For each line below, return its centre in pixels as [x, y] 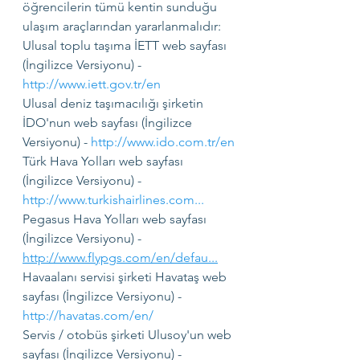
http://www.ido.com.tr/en [163, 142]
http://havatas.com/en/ [88, 315]
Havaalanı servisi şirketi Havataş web [126, 277]
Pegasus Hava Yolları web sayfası [116, 219]
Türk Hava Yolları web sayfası [104, 161]
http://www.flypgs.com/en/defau [115, 258]
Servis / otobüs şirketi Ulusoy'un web [129, 335]
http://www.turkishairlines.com [108, 200]
